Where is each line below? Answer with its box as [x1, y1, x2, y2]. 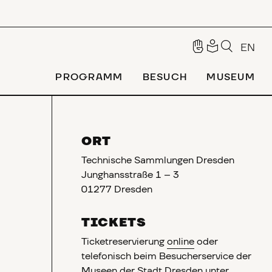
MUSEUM [206, 72, 255, 82]
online [167, 237, 195, 246]
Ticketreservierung [81, 237, 168, 246]
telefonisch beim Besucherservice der [81, 251, 252, 261]
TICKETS [81, 217, 146, 229]
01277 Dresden [81, 185, 153, 194]
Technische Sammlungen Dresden [81, 155, 235, 165]
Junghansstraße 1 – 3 [81, 170, 180, 180]
